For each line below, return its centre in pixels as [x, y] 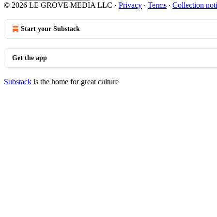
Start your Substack [50, 29]
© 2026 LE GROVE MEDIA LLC [58, 5]
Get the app [30, 58]
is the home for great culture [75, 82]
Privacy [130, 5]
